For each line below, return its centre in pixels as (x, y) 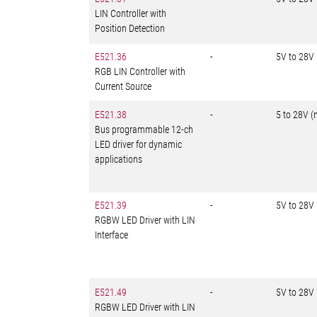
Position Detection (130, 28)
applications (119, 159)
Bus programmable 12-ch (144, 129)
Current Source (123, 86)
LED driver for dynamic (138, 144)
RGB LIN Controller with (140, 71)
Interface (111, 235)
